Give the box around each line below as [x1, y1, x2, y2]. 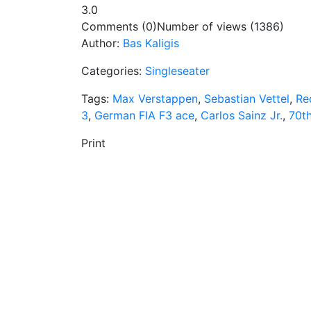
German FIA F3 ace [94, 108, 194, 122]
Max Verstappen [112, 91, 198, 106]
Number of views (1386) [157, 19, 284, 33]
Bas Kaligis [123, 35, 179, 50]
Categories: [81, 63, 145, 78]
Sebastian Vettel [204, 91, 289, 106]
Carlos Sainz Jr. [201, 108, 283, 122]
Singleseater [145, 63, 210, 78]
